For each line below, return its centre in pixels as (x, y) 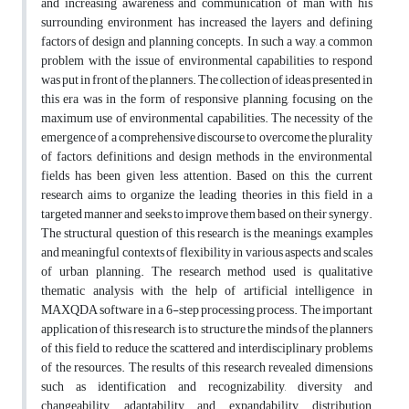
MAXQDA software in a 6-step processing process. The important (207, 310)
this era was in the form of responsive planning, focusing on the (207, 100)
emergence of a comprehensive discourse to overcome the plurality (207, 138)
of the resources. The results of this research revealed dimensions (207, 368)
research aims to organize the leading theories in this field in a (207, 195)
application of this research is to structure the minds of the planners (207, 330)
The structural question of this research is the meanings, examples (207, 234)
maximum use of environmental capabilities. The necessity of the (207, 119)
